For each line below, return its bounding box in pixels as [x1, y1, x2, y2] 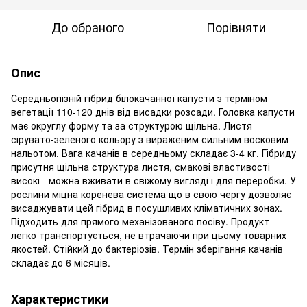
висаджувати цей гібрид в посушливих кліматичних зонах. [11, 200, 282, 214]
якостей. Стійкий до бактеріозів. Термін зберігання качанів [11, 241, 283, 256]
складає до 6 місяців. [11, 255, 110, 269]
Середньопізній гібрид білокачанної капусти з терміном [11, 90, 267, 105]
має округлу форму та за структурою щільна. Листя [11, 118, 252, 132]
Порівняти [206, 17, 266, 36]
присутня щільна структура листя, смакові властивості [11, 159, 270, 173]
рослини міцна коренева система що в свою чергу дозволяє [11, 186, 291, 201]
